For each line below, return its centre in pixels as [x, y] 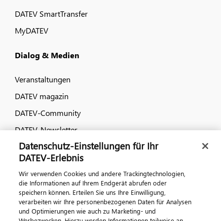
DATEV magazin [42, 96]
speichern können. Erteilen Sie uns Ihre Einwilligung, [92, 192]
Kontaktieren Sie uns [110, 159]
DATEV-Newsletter [46, 130]
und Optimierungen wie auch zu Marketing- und [88, 211]
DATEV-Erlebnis [51, 158]
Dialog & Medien [47, 55]
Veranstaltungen [43, 79]
